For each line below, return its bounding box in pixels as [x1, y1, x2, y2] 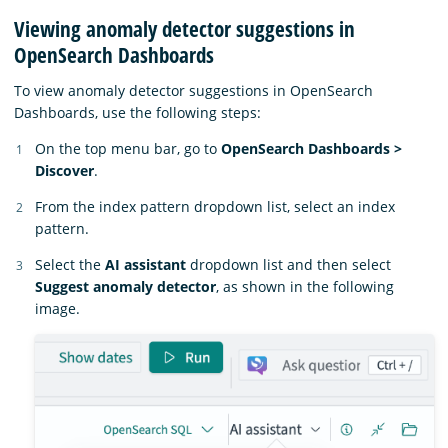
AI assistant [105, 254, 186, 274]
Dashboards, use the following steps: [14, 102, 261, 122]
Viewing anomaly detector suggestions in [14, 15, 355, 44]
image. [35, 298, 80, 318]
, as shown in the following [216, 276, 394, 296]
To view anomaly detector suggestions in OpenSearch [14, 80, 373, 100]
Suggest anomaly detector [35, 276, 216, 296]
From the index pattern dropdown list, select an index [35, 196, 395, 216]
